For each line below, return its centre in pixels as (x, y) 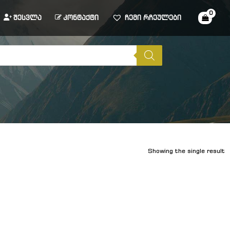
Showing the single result (186, 150)
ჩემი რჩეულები (153, 18)
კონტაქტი (81, 18)
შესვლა (28, 18)
